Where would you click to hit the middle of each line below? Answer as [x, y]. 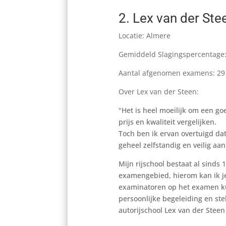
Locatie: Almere [144, 35]
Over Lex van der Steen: [159, 91]
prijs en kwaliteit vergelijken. [167, 122]
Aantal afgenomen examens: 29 [172, 73]
